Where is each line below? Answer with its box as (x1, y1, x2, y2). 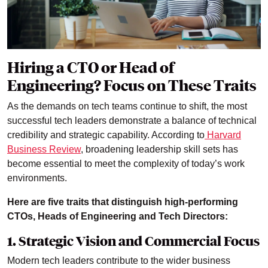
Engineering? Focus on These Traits (7, 76, 257, 96)
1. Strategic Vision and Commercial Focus (7, 233, 260, 250)
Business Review (7, 144, 81, 155)
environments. (7, 173, 67, 184)
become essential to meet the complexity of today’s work (7, 159, 245, 169)
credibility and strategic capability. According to (7, 130, 205, 141)
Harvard (205, 130, 241, 141)
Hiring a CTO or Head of (7, 58, 174, 78)
